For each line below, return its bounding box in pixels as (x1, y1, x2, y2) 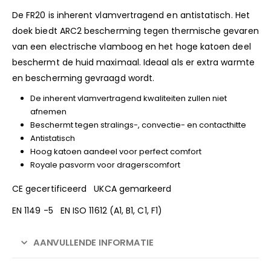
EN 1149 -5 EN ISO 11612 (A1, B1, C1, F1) (12, 204, 207, 217)
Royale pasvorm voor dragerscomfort (30, 158, 180, 171)
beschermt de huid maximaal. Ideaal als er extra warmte (12, 56, 255, 68)
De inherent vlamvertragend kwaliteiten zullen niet (30, 92, 227, 104)
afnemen (30, 105, 67, 117)
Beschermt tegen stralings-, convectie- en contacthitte (30, 119, 246, 131)
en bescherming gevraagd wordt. (12, 71, 155, 84)
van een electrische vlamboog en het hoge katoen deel (12, 40, 251, 53)
